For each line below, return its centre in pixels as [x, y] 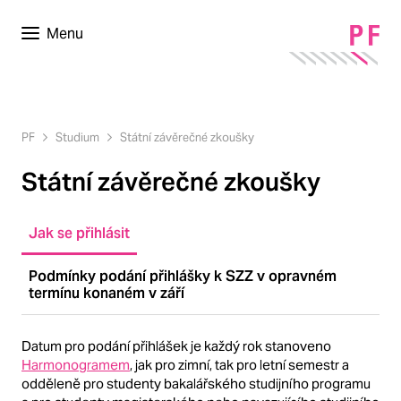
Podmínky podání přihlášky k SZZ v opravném [182, 276]
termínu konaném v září [106, 293]
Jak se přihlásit [79, 233]
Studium [77, 137]
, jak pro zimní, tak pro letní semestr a [239, 364]
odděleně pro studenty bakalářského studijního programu [196, 383]
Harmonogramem [76, 364]
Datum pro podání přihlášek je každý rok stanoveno [176, 346]
